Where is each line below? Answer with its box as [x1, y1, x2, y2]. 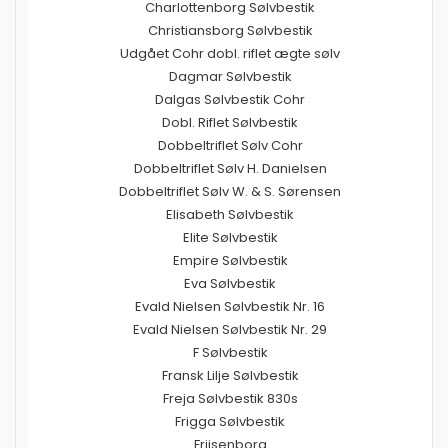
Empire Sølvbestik [172, 251, 288, 270]
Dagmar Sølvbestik [168, 67, 292, 86]
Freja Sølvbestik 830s [162, 389, 298, 408]
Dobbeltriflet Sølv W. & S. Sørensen [119, 182, 341, 201]
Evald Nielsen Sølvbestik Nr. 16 [135, 297, 325, 316]
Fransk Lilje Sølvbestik [161, 366, 299, 385]
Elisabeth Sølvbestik [166, 205, 294, 224]
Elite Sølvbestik [182, 228, 278, 247]
